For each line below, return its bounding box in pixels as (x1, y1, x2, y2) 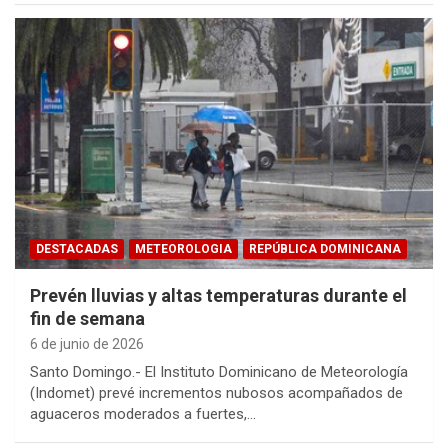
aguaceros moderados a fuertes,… (30, 404, 256, 423)
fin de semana (30, 307, 145, 329)
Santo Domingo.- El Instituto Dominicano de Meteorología (30, 362, 408, 381)
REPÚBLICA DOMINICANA (249, 241, 401, 256)
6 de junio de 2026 (30, 335, 144, 352)
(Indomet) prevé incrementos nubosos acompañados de (30, 383, 403, 402)
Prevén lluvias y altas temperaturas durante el (30, 284, 407, 306)
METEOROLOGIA (135, 241, 232, 256)
